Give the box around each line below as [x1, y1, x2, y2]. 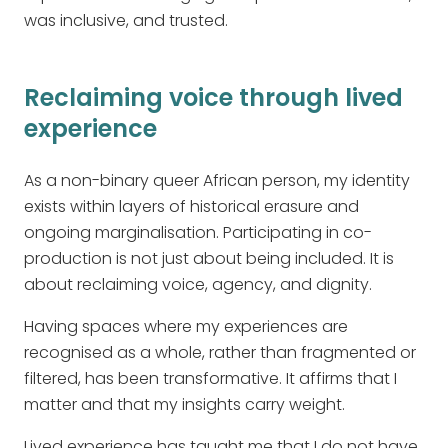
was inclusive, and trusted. [24, 9, 236, 33]
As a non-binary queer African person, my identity [24, 169, 410, 193]
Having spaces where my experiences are [24, 315, 348, 339]
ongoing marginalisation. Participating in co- [24, 221, 372, 245]
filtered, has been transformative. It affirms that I [24, 367, 397, 391]
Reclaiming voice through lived [24, 81, 403, 115]
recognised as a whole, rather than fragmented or [24, 341, 416, 365]
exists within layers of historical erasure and [24, 195, 359, 219]
